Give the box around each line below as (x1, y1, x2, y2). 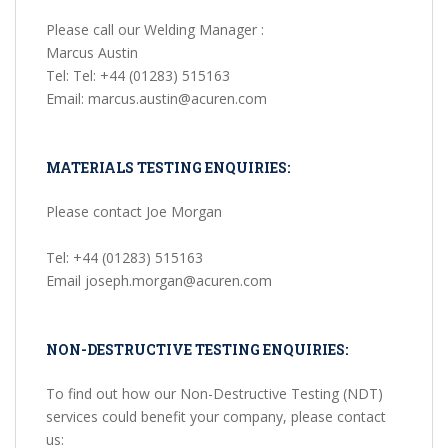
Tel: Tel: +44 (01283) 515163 (46, 66, 230, 86)
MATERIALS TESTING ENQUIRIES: (46, 158, 290, 178)
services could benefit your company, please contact (46, 407, 386, 427)
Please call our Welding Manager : (46, 20, 264, 40)
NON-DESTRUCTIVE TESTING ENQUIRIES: (46, 340, 348, 360)
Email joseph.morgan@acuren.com (46, 271, 272, 291)
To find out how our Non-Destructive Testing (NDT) (46, 384, 383, 404)
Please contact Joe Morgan (46, 202, 222, 222)
